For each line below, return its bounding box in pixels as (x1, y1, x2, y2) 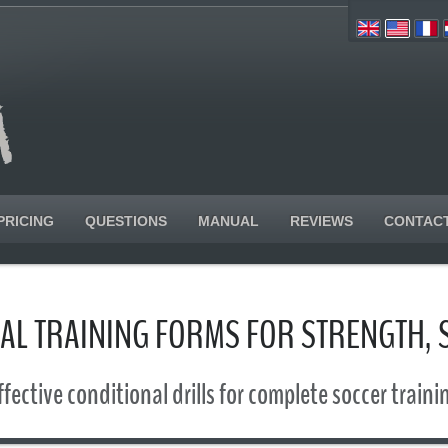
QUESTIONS (85, 213, 167, 229)
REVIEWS (290, 213, 353, 229)
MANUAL (198, 213, 259, 229)
